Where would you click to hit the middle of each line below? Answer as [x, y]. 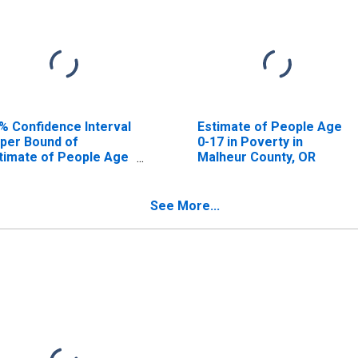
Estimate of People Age [269, 126]
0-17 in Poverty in [250, 141]
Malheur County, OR [256, 157]
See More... [185, 205]
